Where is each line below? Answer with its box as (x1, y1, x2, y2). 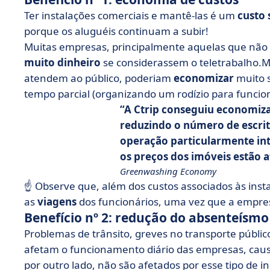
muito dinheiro (24, 55, 101, 69)
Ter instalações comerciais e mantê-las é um (24, 8, 237, 22)
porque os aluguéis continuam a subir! (24, 24, 209, 38)
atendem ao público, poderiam (24, 71, 174, 85)
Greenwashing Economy (120, 165, 216, 177)
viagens (37, 195, 77, 209)
